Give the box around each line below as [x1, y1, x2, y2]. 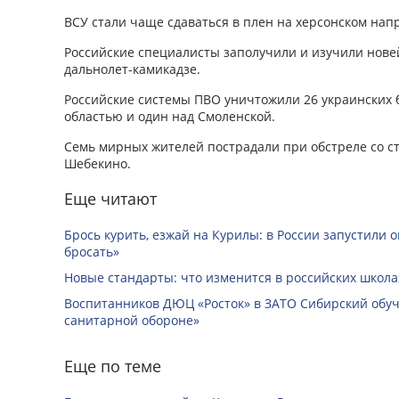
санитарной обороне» [64, 311, 199, 329]
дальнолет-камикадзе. [64, 60, 200, 77]
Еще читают [64, 187, 157, 209]
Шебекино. [64, 154, 131, 172]
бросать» [64, 242, 119, 260]
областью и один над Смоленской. [64, 107, 275, 125]
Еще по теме [64, 354, 161, 377]
